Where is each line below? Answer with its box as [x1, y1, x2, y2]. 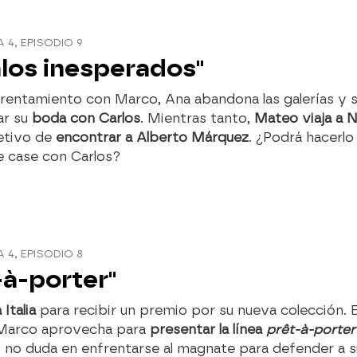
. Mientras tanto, [140, 110, 254, 126]
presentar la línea [150, 321, 266, 337]
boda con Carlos [32, 110, 140, 126]
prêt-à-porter [266, 321, 355, 337]
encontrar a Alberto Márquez [56, 129, 249, 145]
